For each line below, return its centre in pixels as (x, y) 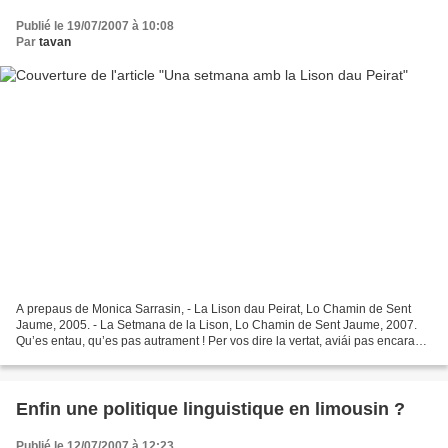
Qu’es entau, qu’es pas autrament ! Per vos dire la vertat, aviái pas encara (215, 341)
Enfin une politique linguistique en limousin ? (210, 409)
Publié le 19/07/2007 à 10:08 (95, 25)
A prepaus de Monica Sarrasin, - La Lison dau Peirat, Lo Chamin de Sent (213, 309)
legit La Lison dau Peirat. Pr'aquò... (110, 357)
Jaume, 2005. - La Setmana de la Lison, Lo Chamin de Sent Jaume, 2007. (216, 325)
